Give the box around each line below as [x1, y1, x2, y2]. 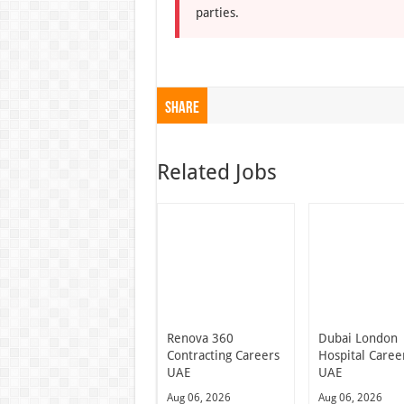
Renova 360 [166, 330, 234, 345]
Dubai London [318, 330, 399, 345]
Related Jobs [156, 159, 277, 185]
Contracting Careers [166, 347, 280, 363]
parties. [195, 5, 239, 20]
